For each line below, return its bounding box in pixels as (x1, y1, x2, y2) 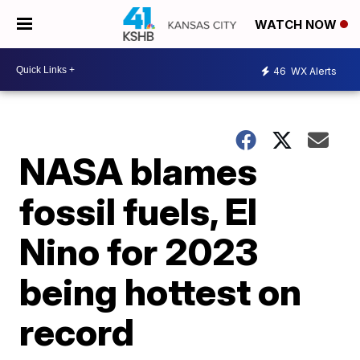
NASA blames (19, 149, 258, 194)
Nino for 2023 (19, 229, 259, 274)
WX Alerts (288, 64, 337, 77)
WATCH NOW (255, 17, 340, 33)
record (19, 309, 135, 354)
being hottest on (19, 269, 302, 314)
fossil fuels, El (19, 189, 258, 234)
